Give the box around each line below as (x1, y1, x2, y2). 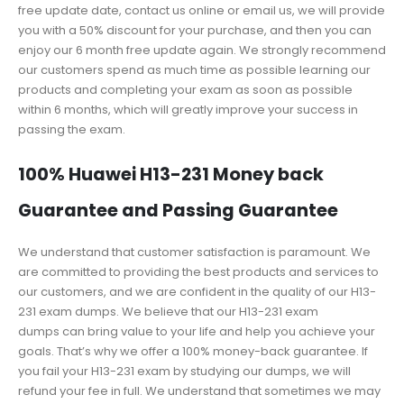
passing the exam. (18, 121, 125, 139)
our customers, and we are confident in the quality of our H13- (18, 282, 376, 300)
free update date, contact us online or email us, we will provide (18, 2, 385, 20)
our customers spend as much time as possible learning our (18, 61, 371, 79)
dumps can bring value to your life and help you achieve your (18, 322, 375, 340)
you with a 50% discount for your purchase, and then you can (18, 22, 372, 40)
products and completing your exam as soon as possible (18, 81, 353, 99)
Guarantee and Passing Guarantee (18, 197, 338, 223)
